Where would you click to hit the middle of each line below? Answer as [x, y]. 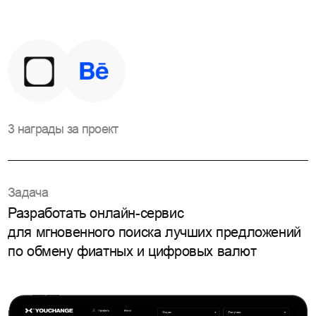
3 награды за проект [63, 129]
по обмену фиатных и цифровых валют [132, 251]
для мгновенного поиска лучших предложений [154, 232]
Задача [28, 192]
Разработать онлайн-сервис [96, 213]
